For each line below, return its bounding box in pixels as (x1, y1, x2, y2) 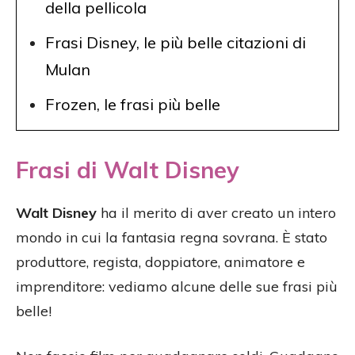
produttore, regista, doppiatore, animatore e (16, 253, 305, 272)
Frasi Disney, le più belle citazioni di (45, 32, 306, 53)
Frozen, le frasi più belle (45, 94, 220, 115)
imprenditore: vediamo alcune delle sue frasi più (16, 277, 338, 296)
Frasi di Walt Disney (16, 155, 239, 185)
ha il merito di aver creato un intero (97, 204, 336, 223)
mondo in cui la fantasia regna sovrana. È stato (16, 228, 327, 247)
